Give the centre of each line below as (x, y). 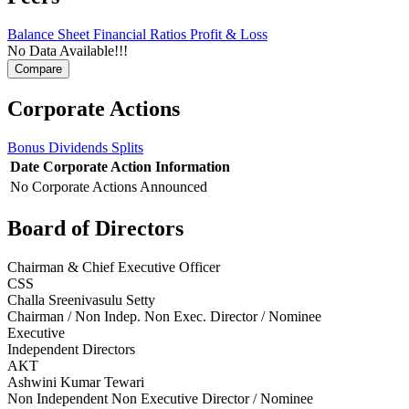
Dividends (80, 148)
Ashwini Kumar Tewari (76, 383)
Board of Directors (95, 229)
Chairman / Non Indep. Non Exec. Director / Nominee (164, 317)
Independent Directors (71, 350)
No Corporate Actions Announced (109, 187)
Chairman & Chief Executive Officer (114, 267)
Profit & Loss (229, 35)
